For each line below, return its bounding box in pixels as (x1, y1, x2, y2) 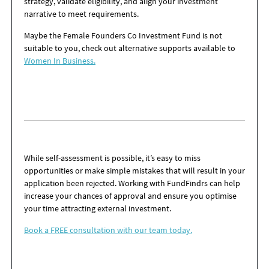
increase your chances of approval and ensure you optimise (24, 190, 237, 201)
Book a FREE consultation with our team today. (24, 225, 192, 235)
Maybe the (24, 30, 63, 41)
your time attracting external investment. (24, 203, 175, 214)
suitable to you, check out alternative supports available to (24, 43, 235, 53)
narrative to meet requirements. (24, 8, 141, 19)
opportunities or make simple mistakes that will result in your (24, 165, 245, 176)
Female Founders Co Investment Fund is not (63, 30, 222, 41)
